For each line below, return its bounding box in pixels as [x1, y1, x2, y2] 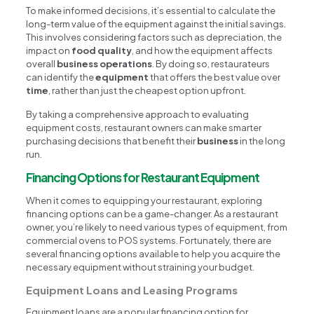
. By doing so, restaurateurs [152, 57, 271, 69]
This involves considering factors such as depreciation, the [26, 31, 282, 43]
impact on [26, 44, 72, 56]
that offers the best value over [149, 71, 281, 83]
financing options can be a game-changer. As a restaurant [26, 207, 279, 219]
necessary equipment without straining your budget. [26, 261, 255, 273]
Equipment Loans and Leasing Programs [26, 282, 238, 296]
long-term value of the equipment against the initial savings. [26, 18, 287, 29]
